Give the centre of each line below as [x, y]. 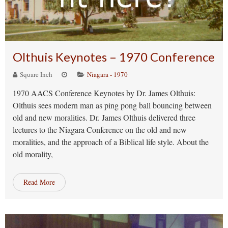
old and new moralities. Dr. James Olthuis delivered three [104, 117]
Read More [39, 182]
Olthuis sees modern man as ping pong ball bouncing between [112, 105]
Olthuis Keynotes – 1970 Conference [114, 57]
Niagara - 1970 [107, 74]
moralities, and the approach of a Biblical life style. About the [111, 142]
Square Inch [35, 74]
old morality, [33, 154]
